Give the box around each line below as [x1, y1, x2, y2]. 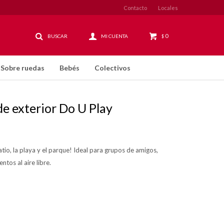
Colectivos [94, 63, 130, 72]
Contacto [123, 4, 147, 11]
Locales [158, 4, 178, 11]
